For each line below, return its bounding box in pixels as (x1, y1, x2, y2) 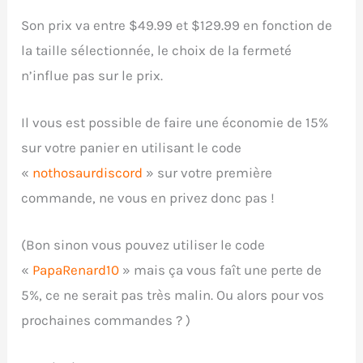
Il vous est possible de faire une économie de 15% (21, 113, 329, 130)
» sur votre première (143, 164, 273, 181)
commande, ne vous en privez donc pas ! (21, 189, 275, 206)
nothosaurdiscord (32, 164, 143, 181)
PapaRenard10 (32, 262, 120, 279)
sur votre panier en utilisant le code (21, 139, 242, 156)
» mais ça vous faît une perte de (119, 262, 322, 279)
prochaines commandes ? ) (21, 312, 191, 329)
